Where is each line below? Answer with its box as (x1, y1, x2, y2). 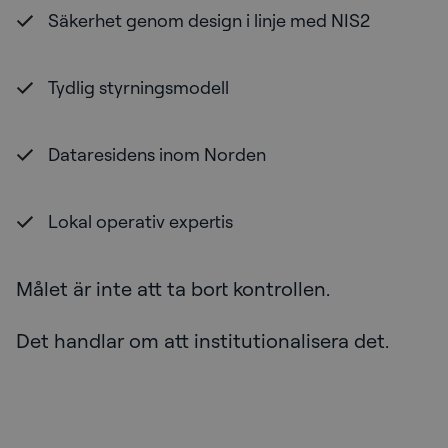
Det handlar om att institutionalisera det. (16, 328, 389, 354)
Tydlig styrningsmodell (48, 76, 229, 99)
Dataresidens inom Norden (48, 143, 266, 166)
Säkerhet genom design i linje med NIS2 (48, 9, 374, 32)
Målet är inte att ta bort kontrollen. (16, 276, 330, 302)
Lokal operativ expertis (48, 210, 237, 233)
